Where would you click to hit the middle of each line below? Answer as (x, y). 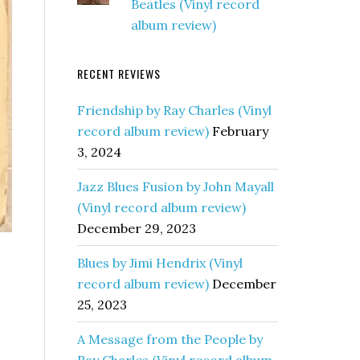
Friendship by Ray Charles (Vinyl (174, 110)
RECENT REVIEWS (119, 74)
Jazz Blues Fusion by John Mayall (176, 186)
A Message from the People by (170, 339)
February (240, 131)
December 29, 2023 (137, 228)
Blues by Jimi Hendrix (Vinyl (160, 263)
